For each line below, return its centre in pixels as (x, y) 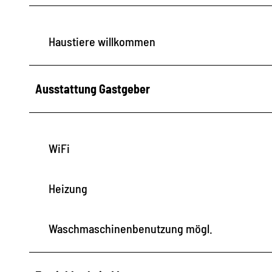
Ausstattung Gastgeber (93, 88)
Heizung (68, 188)
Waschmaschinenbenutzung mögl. (131, 228)
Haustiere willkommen (102, 41)
